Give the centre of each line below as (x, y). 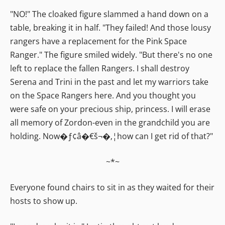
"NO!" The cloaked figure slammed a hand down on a (109, 14)
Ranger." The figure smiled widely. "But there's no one (111, 54)
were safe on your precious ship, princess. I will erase (110, 109)
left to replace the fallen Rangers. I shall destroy (100, 68)
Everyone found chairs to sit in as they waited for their (112, 187)
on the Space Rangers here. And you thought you (103, 95)
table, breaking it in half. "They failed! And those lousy (110, 27)
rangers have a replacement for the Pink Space (98, 41)
